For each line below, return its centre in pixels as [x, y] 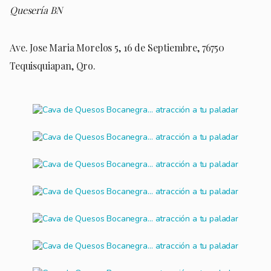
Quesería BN [36, 10]
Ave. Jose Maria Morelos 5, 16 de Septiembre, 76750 [117, 47]
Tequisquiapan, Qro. [53, 65]
